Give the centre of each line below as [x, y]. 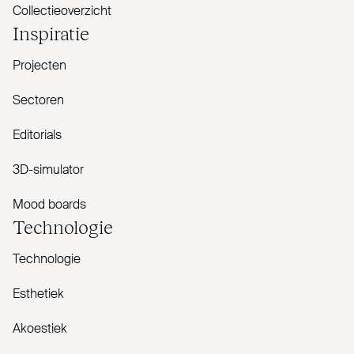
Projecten [40, 67]
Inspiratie [51, 33]
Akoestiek [40, 330]
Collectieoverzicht [62, 12]
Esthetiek [38, 295]
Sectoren [38, 102]
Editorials [37, 136]
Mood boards [49, 206]
